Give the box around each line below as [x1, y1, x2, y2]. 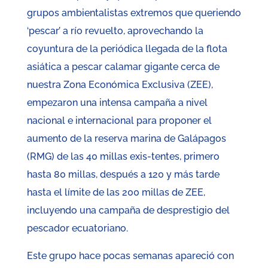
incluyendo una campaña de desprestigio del [26, 205, 230, 217]
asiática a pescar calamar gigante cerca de [26, 61, 220, 73]
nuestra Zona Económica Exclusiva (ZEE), [26, 79, 213, 91]
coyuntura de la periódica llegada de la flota [26, 43, 227, 55]
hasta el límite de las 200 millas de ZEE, [26, 187, 205, 199]
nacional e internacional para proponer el [26, 115, 212, 127]
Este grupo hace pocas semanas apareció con [26, 250, 234, 262]
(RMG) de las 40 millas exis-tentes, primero [26, 151, 220, 163]
